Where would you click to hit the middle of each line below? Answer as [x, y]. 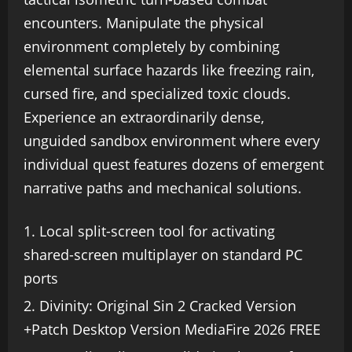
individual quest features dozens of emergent [174, 164]
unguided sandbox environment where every [172, 141]
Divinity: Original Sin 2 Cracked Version [168, 306]
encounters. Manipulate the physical [144, 23]
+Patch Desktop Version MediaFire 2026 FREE [172, 329]
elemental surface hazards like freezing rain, [169, 70]
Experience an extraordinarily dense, [144, 117]
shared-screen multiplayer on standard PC [163, 255]
